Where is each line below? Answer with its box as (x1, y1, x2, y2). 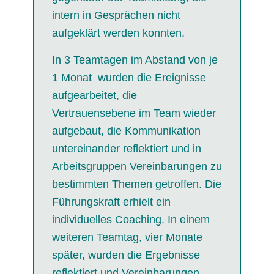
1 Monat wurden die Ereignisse (51, 71, 206, 84)
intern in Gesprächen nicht (51, 9, 180, 21)
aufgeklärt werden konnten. (51, 26, 185, 39)
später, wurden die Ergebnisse (51, 248, 203, 261)
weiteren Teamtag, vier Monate (51, 231, 202, 243)
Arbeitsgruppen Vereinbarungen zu (51, 160, 222, 172)
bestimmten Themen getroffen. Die (51, 177, 221, 190)
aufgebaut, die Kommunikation (51, 124, 201, 137)
